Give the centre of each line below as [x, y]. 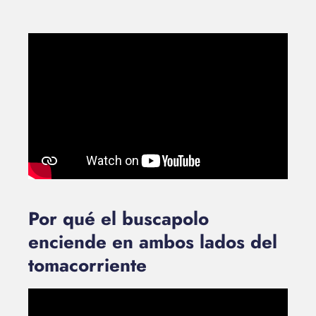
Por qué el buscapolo [119, 218]
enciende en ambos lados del [153, 242]
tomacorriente [87, 265]
